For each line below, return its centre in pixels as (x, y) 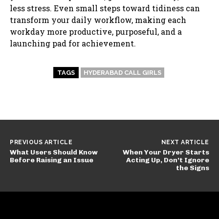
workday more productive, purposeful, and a (96, 31)
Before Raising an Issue (52, 160)
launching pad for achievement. (75, 43)
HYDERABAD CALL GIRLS (122, 72)
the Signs (192, 168)
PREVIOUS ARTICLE (41, 142)
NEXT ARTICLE (185, 142)
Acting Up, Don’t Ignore (167, 160)
